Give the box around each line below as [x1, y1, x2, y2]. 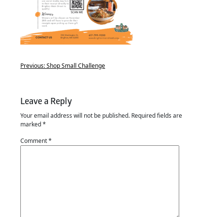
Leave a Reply [20, 96, 72, 107]
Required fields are [131, 111, 182, 120]
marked [20, 120, 43, 128]
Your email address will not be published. [20, 111, 130, 120]
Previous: [20, 62, 45, 70]
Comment [20, 137, 48, 145]
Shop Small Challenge [46, 62, 105, 70]
